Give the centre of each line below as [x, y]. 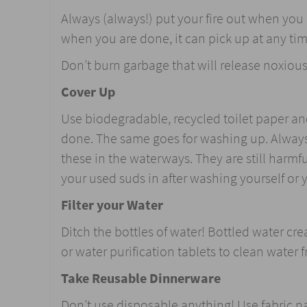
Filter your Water [112, 205]
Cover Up [88, 92]
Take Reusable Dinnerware [141, 278]
